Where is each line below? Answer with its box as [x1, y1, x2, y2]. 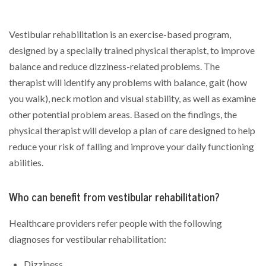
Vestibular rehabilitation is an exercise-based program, [9, 28, 231, 40]
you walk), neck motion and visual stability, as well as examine [9, 92, 256, 104]
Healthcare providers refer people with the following [9, 217, 222, 229]
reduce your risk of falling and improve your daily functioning [9, 140, 254, 153]
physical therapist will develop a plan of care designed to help [9, 124, 255, 137]
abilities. [9, 156, 43, 169]
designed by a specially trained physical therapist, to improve [9, 44, 255, 56]
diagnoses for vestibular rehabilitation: [9, 233, 166, 245]
